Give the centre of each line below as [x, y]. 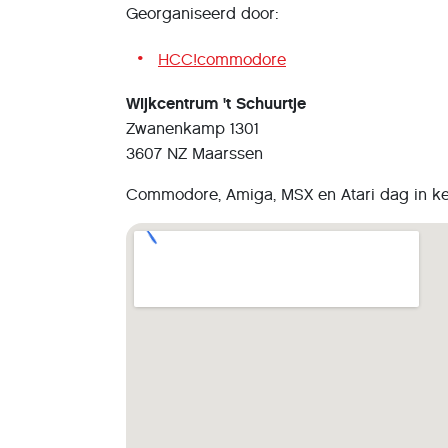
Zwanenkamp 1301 [192, 128]
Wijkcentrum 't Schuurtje [216, 103]
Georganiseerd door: [202, 13]
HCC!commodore [222, 59]
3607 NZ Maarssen [194, 153]
